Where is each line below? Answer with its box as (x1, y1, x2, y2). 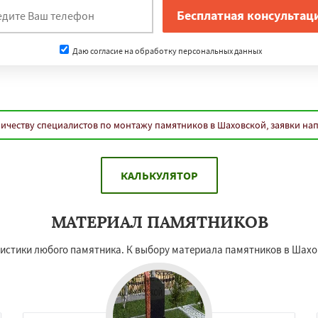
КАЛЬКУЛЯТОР (120, 168, 198, 182)
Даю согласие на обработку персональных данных (70, 45, 262, 56)
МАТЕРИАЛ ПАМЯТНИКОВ (50, 212, 268, 232)
